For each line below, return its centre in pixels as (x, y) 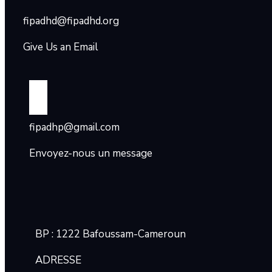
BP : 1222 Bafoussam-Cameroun (110, 234)
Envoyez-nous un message (91, 154)
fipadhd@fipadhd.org (71, 21)
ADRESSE (58, 260)
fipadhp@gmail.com (74, 127)
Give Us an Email (61, 47)
